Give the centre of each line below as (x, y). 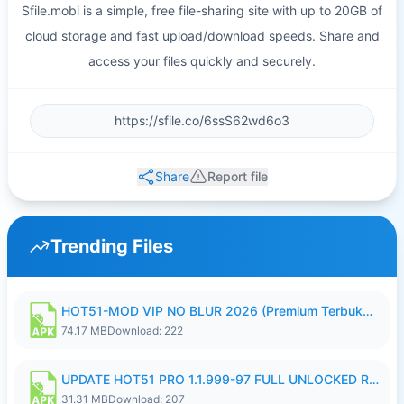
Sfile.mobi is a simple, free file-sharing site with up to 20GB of (202, 10)
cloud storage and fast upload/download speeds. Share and (202, 36)
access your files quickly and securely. (202, 61)
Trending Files (112, 246)
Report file (237, 176)
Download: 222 (145, 331)
